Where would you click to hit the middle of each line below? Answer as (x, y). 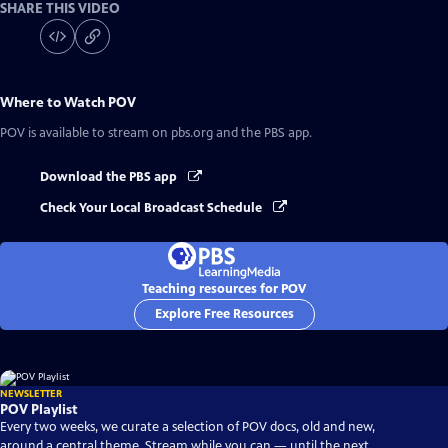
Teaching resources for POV (224, 288)
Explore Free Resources (224, 313)
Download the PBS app (110, 177)
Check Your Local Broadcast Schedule (152, 207)
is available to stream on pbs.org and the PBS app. (168, 133)
